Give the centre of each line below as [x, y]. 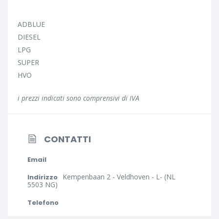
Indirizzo [43, 177]
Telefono [43, 203]
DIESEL [29, 37]
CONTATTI [67, 139]
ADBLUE [31, 24]
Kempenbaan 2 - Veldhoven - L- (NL [119, 177]
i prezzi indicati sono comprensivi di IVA [78, 98]
